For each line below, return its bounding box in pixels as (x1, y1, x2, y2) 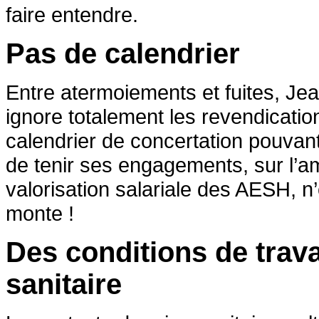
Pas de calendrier (6, 37, 240, 69)
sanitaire (6, 268, 122, 300)
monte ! (6, 201, 74, 225)
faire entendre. (6, 3, 138, 26)
